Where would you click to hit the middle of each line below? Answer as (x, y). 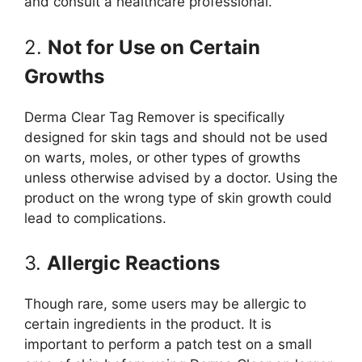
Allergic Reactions (133, 263)
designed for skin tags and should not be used (176, 137)
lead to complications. (95, 218)
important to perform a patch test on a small (168, 345)
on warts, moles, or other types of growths (162, 157)
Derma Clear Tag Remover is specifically (154, 117)
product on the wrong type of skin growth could (178, 198)
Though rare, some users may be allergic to (165, 304)
